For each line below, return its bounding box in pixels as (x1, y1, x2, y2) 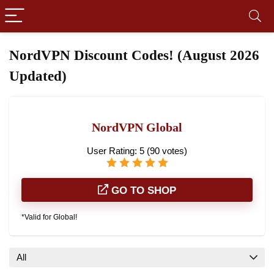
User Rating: (87, 146, 139, 156)
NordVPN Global (92, 121, 182, 134)
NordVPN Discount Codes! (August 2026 (9, 48, 259, 63)
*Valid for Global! (21, 213, 77, 221)
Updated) (9, 68, 67, 84)
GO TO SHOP (108, 185, 176, 196)
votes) (160, 146, 187, 156)
